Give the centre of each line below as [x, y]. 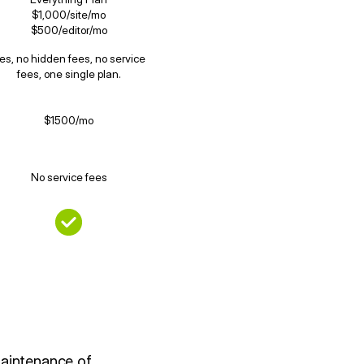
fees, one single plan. [69, 74]
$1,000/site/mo [69, 15]
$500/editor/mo [69, 30]
